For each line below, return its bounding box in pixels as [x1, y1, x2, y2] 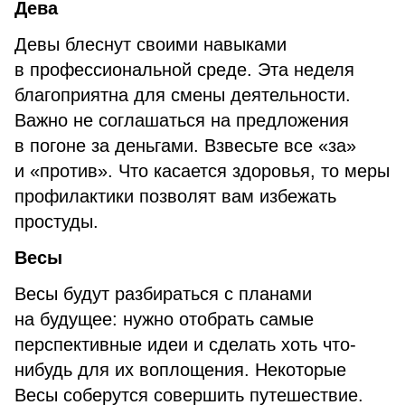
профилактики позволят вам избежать [14, 186, 336, 206]
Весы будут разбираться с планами [14, 284, 312, 304]
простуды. [14, 212, 99, 231]
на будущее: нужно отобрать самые [14, 309, 314, 329]
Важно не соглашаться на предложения [14, 110, 349, 130]
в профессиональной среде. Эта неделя [14, 60, 354, 80]
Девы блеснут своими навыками [14, 34, 287, 54]
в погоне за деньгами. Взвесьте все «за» [14, 136, 356, 155]
